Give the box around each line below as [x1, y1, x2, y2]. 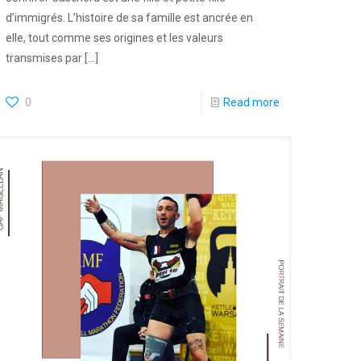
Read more [222, 95, 280, 109]
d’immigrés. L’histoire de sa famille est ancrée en [6, 10, 254, 24]
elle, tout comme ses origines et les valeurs [6, 31, 224, 44]
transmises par [6, 51, 83, 64]
